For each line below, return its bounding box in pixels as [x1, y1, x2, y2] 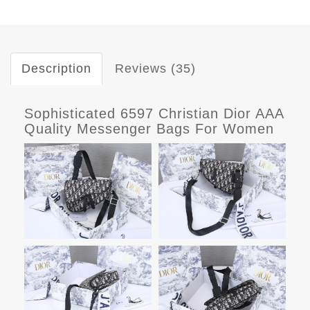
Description [21, 61, 91, 75]
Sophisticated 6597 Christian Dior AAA [24, 105, 284, 121]
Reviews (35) [115, 61, 196, 75]
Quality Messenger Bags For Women [24, 120, 274, 136]
